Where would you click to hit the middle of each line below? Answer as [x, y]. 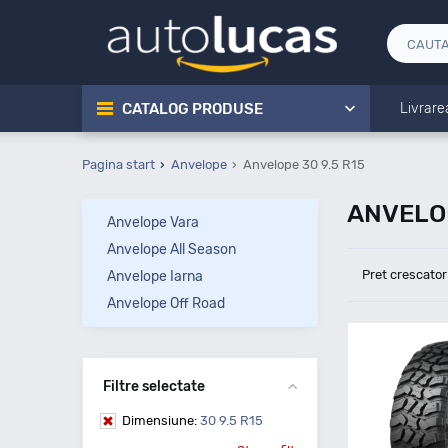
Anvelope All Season [171, 249]
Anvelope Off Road [166, 303]
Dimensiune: [159, 420]
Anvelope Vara [153, 222]
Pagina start [118, 164]
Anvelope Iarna [155, 276]
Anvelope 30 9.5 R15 [304, 164]
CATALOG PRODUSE [192, 109]
